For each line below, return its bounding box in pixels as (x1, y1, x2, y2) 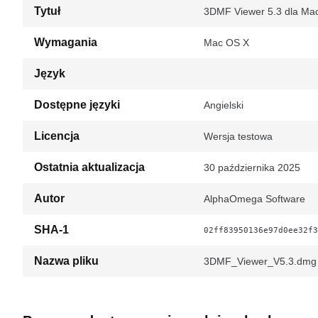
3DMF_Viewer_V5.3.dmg (204, 256, 317, 267)
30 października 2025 (204, 162, 300, 173)
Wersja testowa (204, 131, 273, 142)
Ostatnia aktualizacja (34, 161, 145, 173)
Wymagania (34, 36, 97, 48)
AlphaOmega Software (204, 193, 305, 204)
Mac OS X (204, 37, 249, 48)
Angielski (204, 99, 243, 111)
